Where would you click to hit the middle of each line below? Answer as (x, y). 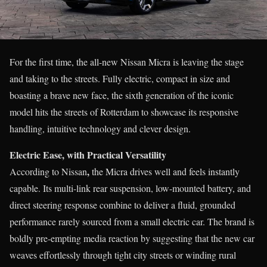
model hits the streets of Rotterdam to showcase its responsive (124, 112)
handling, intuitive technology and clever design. (100, 129)
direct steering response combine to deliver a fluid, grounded (122, 205)
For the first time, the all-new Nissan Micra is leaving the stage (127, 62)
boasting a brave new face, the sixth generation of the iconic (122, 95)
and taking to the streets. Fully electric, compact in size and (120, 79)
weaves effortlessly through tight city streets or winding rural (123, 255)
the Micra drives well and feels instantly (164, 172)
